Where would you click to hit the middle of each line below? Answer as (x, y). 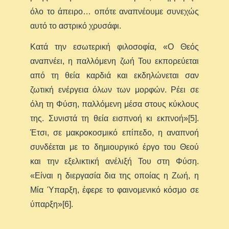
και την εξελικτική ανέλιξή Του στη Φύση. (114, 162)
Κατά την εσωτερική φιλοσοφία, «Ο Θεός (114, 47)
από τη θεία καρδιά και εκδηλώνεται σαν (114, 76)
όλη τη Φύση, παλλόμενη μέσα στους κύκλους (114, 104)
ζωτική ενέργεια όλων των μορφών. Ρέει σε (114, 90)
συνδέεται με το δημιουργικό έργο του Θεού (114, 147)
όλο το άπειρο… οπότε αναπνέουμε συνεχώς (114, 12)
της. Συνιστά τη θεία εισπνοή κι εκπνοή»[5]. (114, 119)
